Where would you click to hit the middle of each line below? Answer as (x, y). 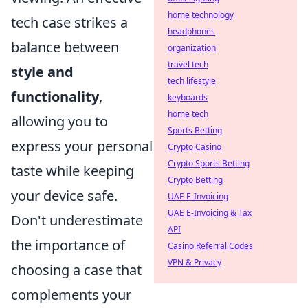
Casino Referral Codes (210, 246)
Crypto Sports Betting (209, 163)
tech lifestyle (192, 81)
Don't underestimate (77, 220)
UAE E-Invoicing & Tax (210, 213)
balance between (65, 47)
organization (192, 48)
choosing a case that (76, 269)
